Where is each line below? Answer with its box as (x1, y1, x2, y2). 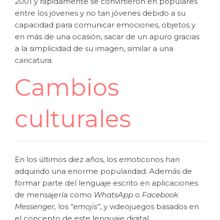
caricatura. (15, 55, 55, 65)
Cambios (15, 73, 119, 102)
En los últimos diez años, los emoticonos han (15, 155, 180, 164)
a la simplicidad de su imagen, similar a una (15, 44, 173, 53)
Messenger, (15, 202, 56, 211)
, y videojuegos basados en (100, 202, 199, 211)
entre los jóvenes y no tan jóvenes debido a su (15, 8, 186, 18)
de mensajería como (15, 190, 94, 199)
